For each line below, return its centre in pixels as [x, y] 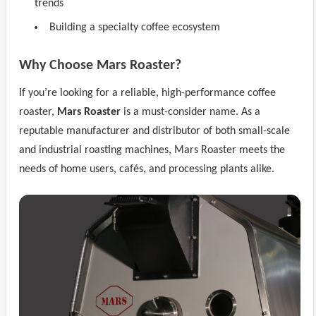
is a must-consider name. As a [190, 112]
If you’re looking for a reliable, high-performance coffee [147, 93]
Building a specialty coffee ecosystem [135, 28]
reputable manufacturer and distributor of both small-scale [154, 131]
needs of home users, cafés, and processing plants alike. [147, 169]
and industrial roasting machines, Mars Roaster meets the [152, 150]
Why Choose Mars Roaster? [100, 66]
